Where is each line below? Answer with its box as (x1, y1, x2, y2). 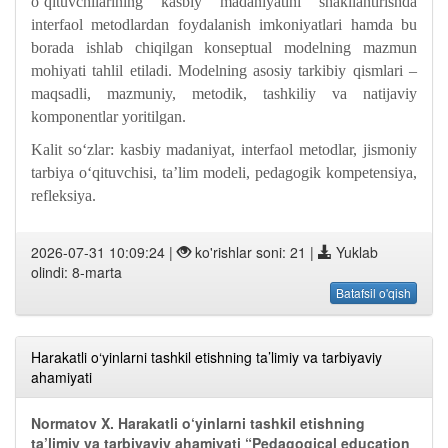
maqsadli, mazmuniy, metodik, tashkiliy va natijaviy (31, 85, 417, 102)
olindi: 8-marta (31, 262, 122, 282)
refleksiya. (31, 187, 100, 204)
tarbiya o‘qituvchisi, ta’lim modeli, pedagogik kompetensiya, (31, 164, 417, 181)
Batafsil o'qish (336, 284, 411, 301)
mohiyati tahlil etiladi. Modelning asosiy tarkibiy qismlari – (31, 62, 417, 79)
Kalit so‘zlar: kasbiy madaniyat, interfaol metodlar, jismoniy (31, 141, 417, 158)
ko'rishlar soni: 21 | (191, 242, 318, 262)
